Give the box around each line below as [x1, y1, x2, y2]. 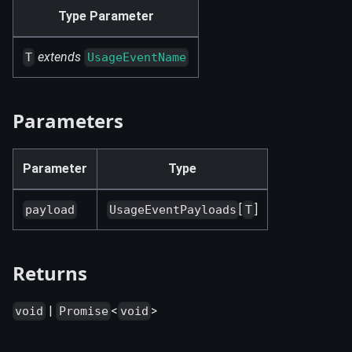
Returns [13, 260, 87, 286]
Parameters [13, 108, 123, 134]
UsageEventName [86, 50, 186, 65]
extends [38, 49, 82, 64]
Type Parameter [57, 9, 154, 24]
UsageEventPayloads [109, 203, 237, 218]
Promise [58, 304, 108, 319]
